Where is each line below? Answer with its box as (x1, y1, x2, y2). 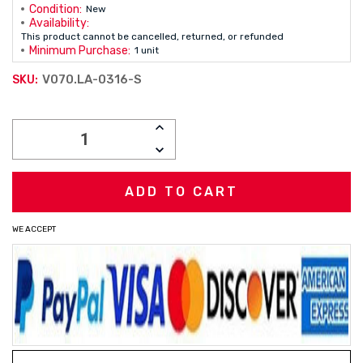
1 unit (135, 45, 159, 56)
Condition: (29, 2, 82, 16)
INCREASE (155, 120, 214, 134)
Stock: (12, 126, 62, 144)
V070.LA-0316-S (42, 72, 142, 87)
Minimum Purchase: (29, 44, 130, 58)
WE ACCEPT (12, 224, 56, 234)
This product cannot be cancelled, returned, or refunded (21, 31, 284, 42)
